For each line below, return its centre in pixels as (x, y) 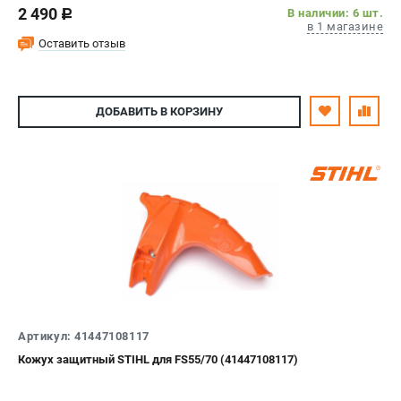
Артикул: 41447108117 (84, 336)
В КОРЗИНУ (190, 112)
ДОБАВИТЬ (127, 112)
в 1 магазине (345, 26)
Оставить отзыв (82, 43)
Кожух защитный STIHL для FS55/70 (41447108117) (158, 359)
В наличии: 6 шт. (335, 13)
